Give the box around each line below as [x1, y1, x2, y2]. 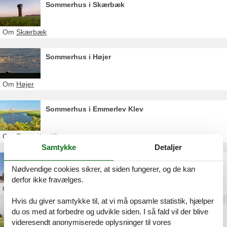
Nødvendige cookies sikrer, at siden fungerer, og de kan [12, 165, 195, 174]
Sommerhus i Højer [46, 53, 111, 61]
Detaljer [155, 142, 182, 152]
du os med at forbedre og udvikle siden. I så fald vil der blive [12, 207, 208, 216]
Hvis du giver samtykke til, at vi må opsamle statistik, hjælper [12, 197, 214, 206]
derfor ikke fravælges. [12, 175, 84, 184]
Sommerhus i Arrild [46, 209, 111, 217]
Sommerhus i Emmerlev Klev [46, 105, 143, 113]
